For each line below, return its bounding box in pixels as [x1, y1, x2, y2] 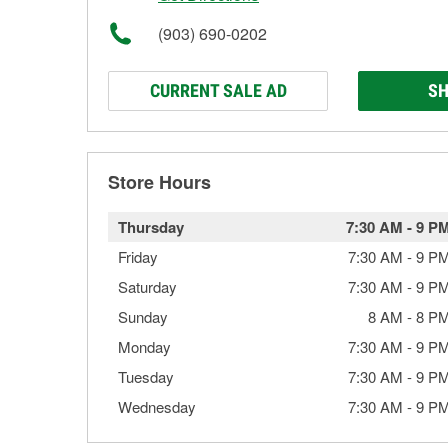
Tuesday [118, 366, 174, 387]
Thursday [118, 216, 184, 238]
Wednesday [118, 396, 196, 417]
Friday [118, 246, 158, 267]
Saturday [118, 276, 177, 297]
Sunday [118, 306, 168, 327]
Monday [118, 336, 171, 357]
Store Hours [108, 169, 211, 195]
